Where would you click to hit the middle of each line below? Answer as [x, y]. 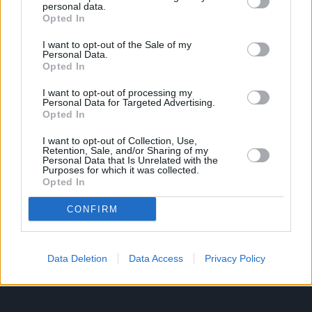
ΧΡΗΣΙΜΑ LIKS [53, 277]
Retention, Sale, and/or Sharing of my [125, 150]
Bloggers [186, 79]
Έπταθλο [186, 36]
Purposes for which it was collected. [121, 170]
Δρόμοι [43, 101]
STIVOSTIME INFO [63, 155]
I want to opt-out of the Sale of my [117, 45]
